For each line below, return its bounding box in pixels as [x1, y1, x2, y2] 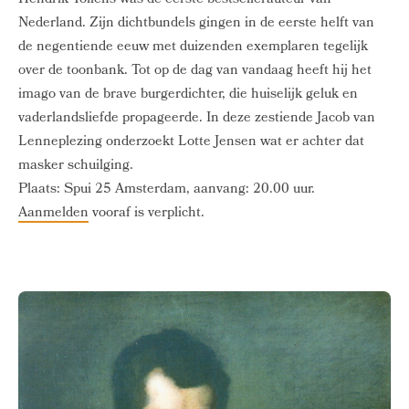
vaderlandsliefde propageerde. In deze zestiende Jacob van [18, 107, 375, 131]
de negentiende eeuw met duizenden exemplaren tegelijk [18, 36, 368, 59]
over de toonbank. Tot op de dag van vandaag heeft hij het [18, 59, 372, 83]
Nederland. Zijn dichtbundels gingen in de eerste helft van [18, 12, 374, 36]
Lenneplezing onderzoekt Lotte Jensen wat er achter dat [18, 131, 364, 154]
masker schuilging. [18, 154, 133, 178]
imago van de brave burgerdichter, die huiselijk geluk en [18, 83, 358, 107]
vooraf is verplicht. [89, 202, 204, 225]
